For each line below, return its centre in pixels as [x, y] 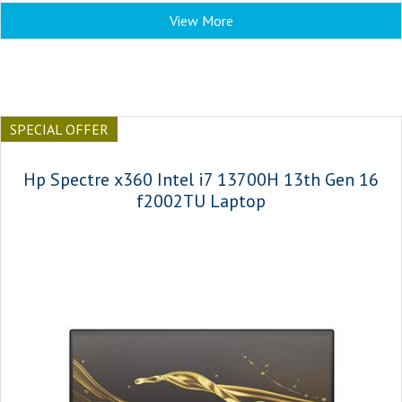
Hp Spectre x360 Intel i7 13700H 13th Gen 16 [201, 179]
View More [201, 21]
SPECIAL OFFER [59, 129]
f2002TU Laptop [201, 201]
